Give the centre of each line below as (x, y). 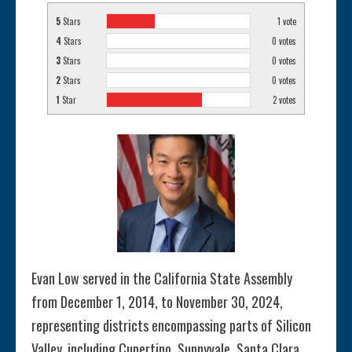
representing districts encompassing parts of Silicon (171, 326)
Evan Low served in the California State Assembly (162, 279)
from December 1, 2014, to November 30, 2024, (157, 302)
